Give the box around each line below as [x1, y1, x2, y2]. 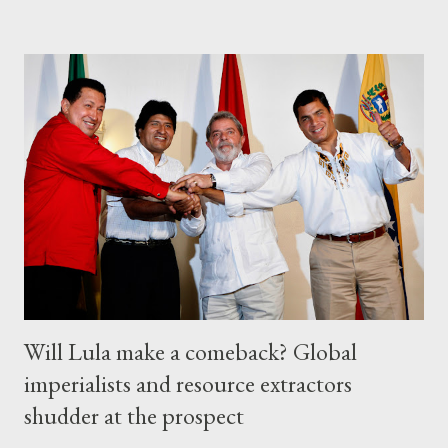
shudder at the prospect [24, 400, 244, 432]
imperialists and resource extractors [24, 368, 352, 400]
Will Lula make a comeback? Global [24, 336, 357, 368]
